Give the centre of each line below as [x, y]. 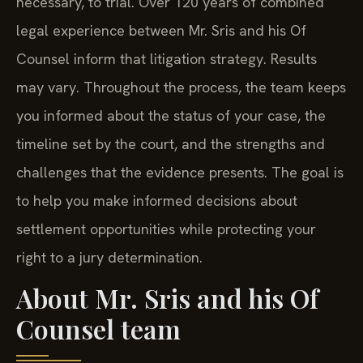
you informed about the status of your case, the [171, 115]
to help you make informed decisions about [157, 200]
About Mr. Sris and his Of [167, 298]
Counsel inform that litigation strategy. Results [167, 58]
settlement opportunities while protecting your [166, 228]
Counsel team [98, 329]
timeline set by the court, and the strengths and [171, 143]
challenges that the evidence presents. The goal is [180, 172]
